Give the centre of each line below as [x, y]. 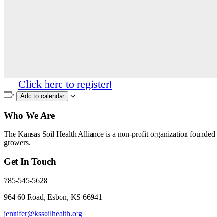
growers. [17, 143]
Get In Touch [30, 161]
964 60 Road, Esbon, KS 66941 [54, 197]
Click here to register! [65, 84]
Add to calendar [42, 96]
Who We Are [29, 115]
